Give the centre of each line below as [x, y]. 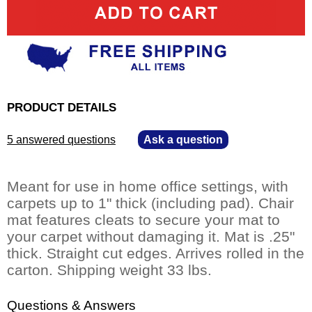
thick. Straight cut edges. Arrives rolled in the [156, 253]
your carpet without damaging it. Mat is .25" [151, 237]
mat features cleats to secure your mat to [143, 220]
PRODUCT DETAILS [62, 108]
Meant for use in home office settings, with [148, 187]
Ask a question [183, 140]
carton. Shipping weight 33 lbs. [109, 270]
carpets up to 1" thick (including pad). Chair [150, 203]
